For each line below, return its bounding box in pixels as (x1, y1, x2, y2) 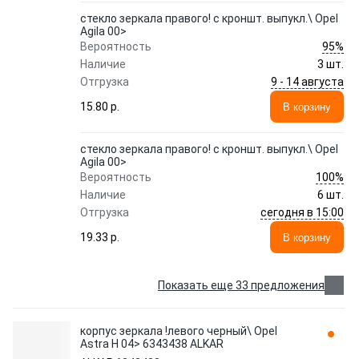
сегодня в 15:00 (260, 205, 344, 219)
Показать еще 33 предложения (158, 279, 325, 292)
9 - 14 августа (271, 75, 344, 88)
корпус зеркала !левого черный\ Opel (80, 325, 277, 337)
